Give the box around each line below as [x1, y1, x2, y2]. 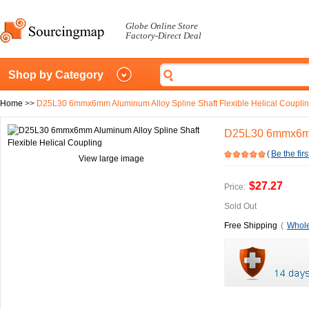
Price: [224, 182, 246, 192]
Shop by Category [8, 69, 103, 81]
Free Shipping [224, 221, 277, 230]
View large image [78, 154, 144, 163]
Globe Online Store [126, 21, 198, 31]
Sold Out [224, 201, 257, 211]
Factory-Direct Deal [126, 30, 201, 41]
